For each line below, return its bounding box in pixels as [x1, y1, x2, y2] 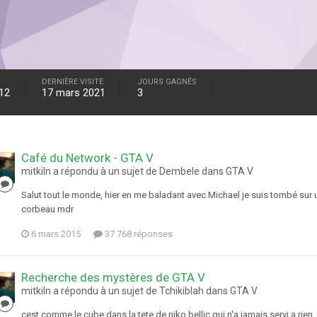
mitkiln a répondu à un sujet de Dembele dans [21, 166, 226, 178]
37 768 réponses [103, 229, 173, 240]
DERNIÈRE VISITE [42, 77, 103, 87]
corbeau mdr [21, 204, 74, 215]
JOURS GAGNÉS [137, 77, 197, 87]
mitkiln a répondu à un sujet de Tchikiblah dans [21, 285, 230, 297]
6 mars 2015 [31, 229, 81, 240]
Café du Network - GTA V [21, 151, 154, 166]
